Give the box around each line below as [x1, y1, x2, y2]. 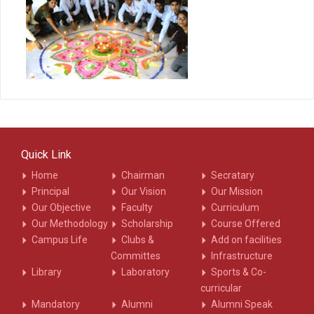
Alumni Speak [211, 298, 273, 310]
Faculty [121, 201, 153, 213]
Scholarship [121, 217, 174, 229]
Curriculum [211, 201, 260, 213]
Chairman [121, 169, 165, 181]
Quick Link [21, 147, 71, 161]
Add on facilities [211, 233, 282, 245]
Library [32, 266, 62, 278]
